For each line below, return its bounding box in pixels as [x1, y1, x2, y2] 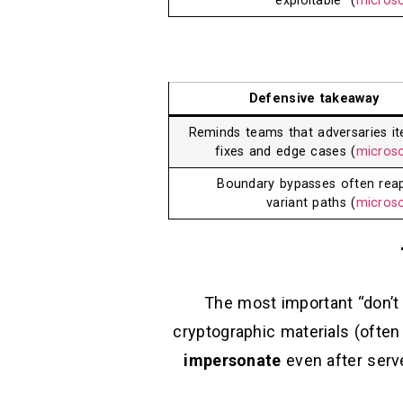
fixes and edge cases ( [214, 144, 356, 160]
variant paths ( [266, 195, 356, 211]
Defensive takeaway [248, 91, 380, 107]
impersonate [184, 351, 282, 371]
